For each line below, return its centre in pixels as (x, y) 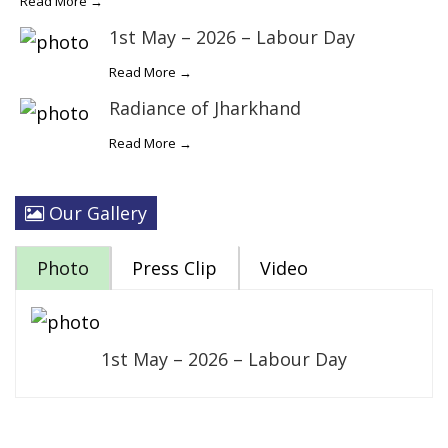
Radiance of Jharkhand (205, 108)
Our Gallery (95, 213)
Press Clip (174, 268)
